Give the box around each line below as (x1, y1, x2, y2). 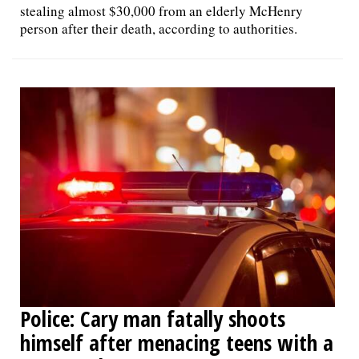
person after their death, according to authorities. (20, 19, 297, 38)
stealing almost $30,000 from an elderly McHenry (20, 2, 303, 20)
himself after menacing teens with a (20, 327, 333, 357)
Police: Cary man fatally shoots (20, 303, 285, 333)
